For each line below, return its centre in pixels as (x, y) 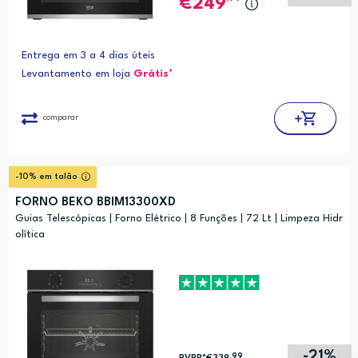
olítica (30, 235)
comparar (60, 118)
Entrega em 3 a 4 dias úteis (88, 56)
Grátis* (153, 74)
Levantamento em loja (77, 74)
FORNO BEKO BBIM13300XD (95, 203)
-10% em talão (46, 177)
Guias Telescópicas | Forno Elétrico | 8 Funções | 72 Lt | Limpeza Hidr (179, 219)
